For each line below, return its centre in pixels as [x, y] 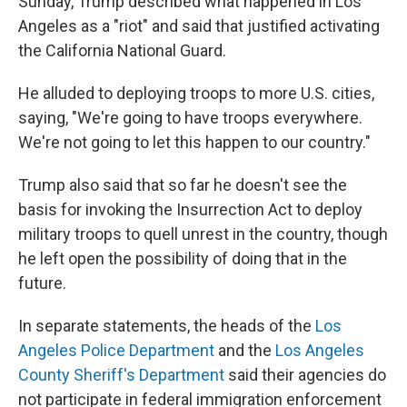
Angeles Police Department [116, 350]
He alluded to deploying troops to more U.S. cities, [196, 93]
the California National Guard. [122, 50]
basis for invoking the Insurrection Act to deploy [190, 209]
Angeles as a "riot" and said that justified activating [199, 26]
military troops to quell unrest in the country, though [203, 234]
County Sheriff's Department [121, 375]
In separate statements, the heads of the [167, 326]
